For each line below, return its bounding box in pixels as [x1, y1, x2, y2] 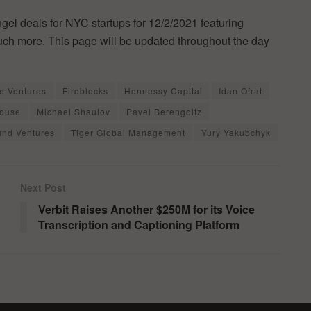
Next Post [20, 180, 66, 195]
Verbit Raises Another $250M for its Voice [38, 201, 255, 218]
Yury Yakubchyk [201, 126, 271, 139]
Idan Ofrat [219, 85, 262, 97]
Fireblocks [62, 85, 108, 97]
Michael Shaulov [37, 106, 110, 118]
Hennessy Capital [124, 85, 203, 97]
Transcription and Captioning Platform [38, 217, 239, 233]
